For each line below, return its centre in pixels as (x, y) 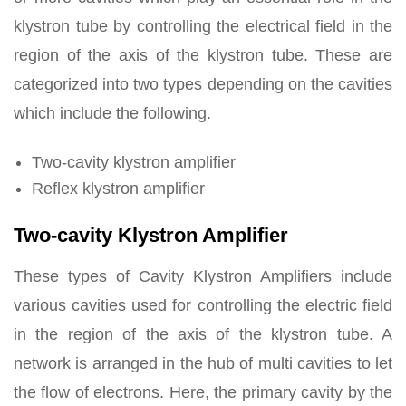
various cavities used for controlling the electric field (203, 305)
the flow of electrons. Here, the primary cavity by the (203, 392)
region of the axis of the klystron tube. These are (203, 55)
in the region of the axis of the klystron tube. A (203, 334)
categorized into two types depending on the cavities (203, 84)
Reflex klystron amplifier (118, 188)
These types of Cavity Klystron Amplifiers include (203, 276)
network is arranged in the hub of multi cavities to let (203, 363)
